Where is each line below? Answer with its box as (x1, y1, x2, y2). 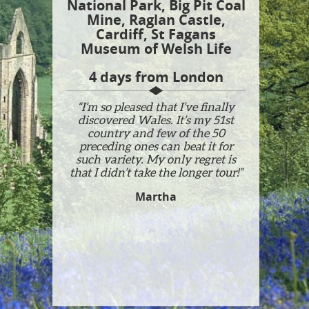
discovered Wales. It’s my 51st (78, 113, 234, 126)
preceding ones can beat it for (79, 139, 233, 152)
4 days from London (88, 67, 223, 86)
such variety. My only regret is (76, 152, 236, 166)
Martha (135, 189, 177, 204)
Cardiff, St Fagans (96, 24, 216, 43)
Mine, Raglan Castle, (86, 10, 226, 29)
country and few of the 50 (87, 126, 225, 139)
